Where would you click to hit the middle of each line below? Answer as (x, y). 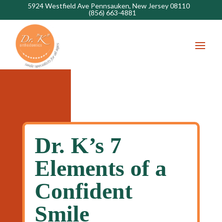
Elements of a (100, 168)
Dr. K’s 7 (78, 145)
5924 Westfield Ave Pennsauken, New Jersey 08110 (109, 6)
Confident (83, 191)
